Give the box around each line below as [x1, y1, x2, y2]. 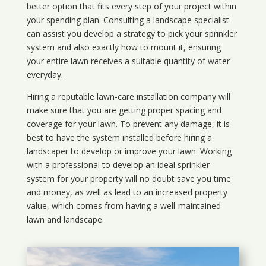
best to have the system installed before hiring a [26, 132, 212, 144]
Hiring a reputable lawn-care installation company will [26, 91, 230, 103]
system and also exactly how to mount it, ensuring [26, 42, 221, 53]
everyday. [26, 69, 63, 81]
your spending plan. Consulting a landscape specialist [26, 14, 229, 26]
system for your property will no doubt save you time [26, 173, 231, 185]
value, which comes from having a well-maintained [26, 200, 221, 212]
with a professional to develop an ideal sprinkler [26, 159, 210, 171]
